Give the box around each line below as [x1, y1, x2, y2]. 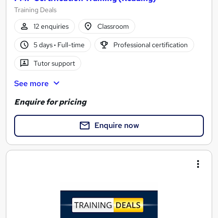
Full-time [55, 40, 85, 49]
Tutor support [33, 58, 75, 68]
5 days [33, 40, 54, 49]
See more [14, 78, 49, 89]
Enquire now [94, 120, 139, 131]
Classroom [97, 21, 129, 31]
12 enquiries [33, 21, 69, 31]
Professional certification [113, 40, 188, 49]
